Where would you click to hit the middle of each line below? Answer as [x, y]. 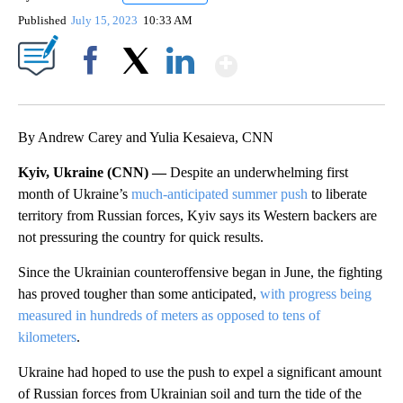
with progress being [314, 294]
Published [42, 21]
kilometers [47, 337]
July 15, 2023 [106, 21]
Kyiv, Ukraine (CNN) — [94, 173]
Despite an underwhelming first [259, 173]
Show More [307, 58]
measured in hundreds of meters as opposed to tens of [169, 316]
